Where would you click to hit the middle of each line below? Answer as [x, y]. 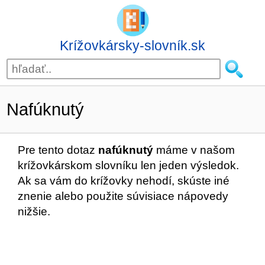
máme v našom [194, 150]
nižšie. [34, 211]
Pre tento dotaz [58, 150]
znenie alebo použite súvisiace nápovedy [123, 196]
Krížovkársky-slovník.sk [132, 46]
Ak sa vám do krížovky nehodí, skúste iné [124, 181]
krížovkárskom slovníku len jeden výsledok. [128, 165]
